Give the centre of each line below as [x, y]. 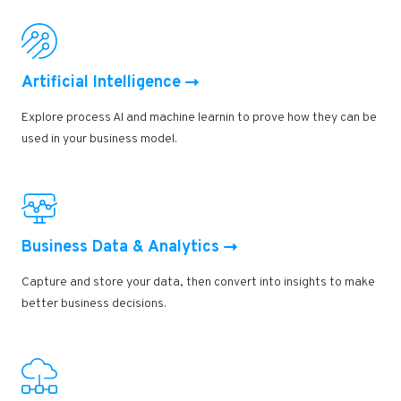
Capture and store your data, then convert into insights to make [198, 283]
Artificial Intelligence [101, 83]
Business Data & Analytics [120, 248]
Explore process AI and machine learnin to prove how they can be [199, 118]
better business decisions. [94, 304]
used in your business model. [99, 140]
